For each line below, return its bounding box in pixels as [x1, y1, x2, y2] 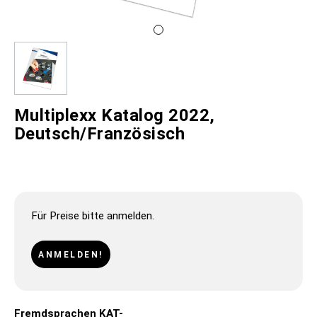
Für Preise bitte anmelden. [31, 209, 154, 223]
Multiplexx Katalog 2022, [14, 105, 215, 125]
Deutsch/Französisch [14, 124, 185, 144]
